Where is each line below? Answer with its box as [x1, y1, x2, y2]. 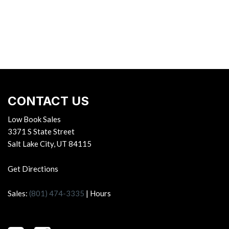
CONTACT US [7, 94, 89, 108]
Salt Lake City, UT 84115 [7, 139, 91, 148]
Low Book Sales [7, 114, 61, 124]
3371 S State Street [7, 127, 75, 136]
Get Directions [7, 164, 58, 173]
